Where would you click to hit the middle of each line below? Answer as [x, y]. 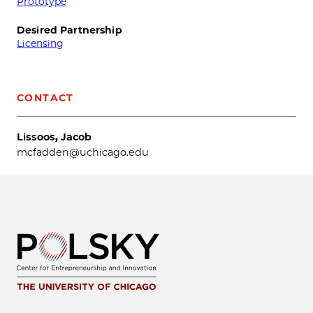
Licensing [40, 44]
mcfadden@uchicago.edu [83, 152]
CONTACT [45, 97]
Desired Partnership [70, 30]
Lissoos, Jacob [54, 137]
